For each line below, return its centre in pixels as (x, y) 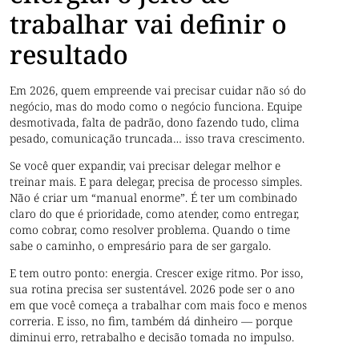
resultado (69, 54)
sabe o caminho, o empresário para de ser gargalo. (141, 246)
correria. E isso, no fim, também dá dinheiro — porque (151, 321)
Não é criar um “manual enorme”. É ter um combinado (154, 198)
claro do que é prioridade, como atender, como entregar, (155, 214)
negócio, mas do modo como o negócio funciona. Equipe (156, 106)
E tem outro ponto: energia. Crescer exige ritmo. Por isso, (157, 273)
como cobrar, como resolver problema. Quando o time (150, 230)
